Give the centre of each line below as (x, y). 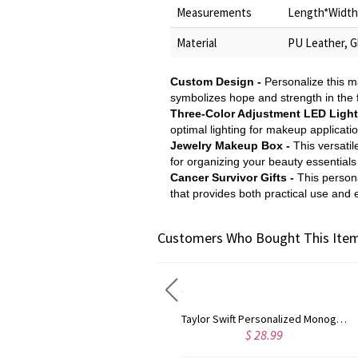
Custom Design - (217, 82)
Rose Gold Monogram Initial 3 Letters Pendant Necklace (120, 319)
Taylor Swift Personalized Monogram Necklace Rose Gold (304, 319)
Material (197, 43)
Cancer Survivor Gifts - (234, 177)
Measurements (214, 12)
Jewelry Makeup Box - (232, 145)
